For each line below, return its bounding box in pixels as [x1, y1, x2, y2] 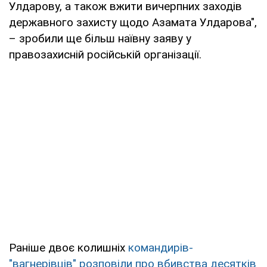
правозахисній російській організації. [9, 47, 201, 61]
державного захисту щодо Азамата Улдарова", [9, 15, 257, 29]
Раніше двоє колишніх [9, 240, 128, 254]
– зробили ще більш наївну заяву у [9, 31, 191, 45]
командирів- [128, 240, 193, 254]
